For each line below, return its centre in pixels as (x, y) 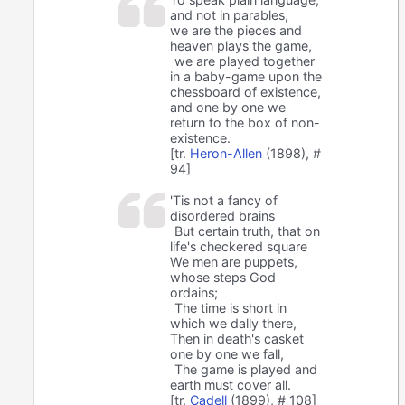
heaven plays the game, (241, 46)
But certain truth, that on (248, 231)
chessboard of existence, (246, 92)
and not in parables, (230, 15)
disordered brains (223, 216)
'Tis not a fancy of (224, 201)
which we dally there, (234, 324)
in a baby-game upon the (246, 77)
